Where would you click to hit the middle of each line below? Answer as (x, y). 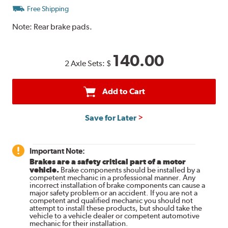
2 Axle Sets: (85, 63)
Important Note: (58, 151)
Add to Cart (123, 91)
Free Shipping (48, 8)
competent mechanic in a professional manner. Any (113, 177)
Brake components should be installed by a (130, 170)
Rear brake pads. (63, 26)
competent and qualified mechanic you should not (111, 200)
